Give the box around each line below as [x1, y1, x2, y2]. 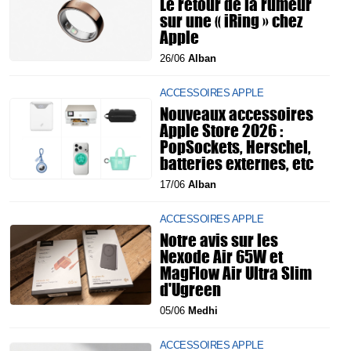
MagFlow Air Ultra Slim [160, 260, 312, 285]
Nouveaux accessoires [160, 101, 313, 126]
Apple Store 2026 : [160, 118, 283, 143]
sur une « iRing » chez [160, 8, 302, 33]
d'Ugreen [160, 277, 221, 302]
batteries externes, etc [160, 150, 313, 175]
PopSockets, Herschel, [160, 134, 311, 159]
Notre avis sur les [160, 227, 278, 252]
